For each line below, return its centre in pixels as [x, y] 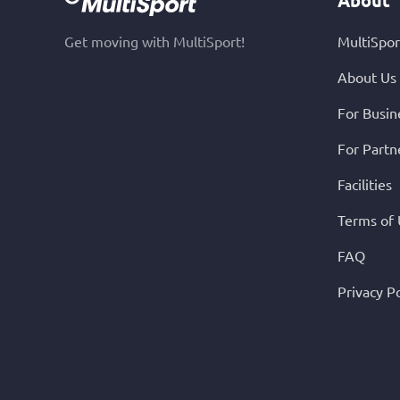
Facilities [365, 183]
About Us [367, 76]
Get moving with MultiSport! [154, 41]
